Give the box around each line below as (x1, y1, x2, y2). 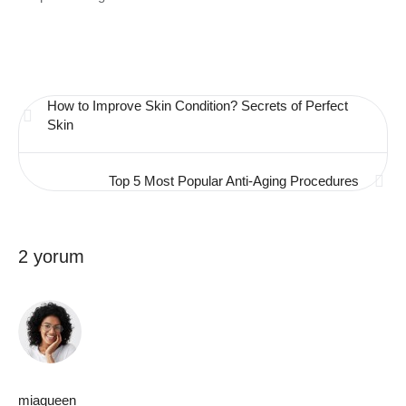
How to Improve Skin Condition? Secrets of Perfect (47, 97, 348, 113)
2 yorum (18, 246, 84, 266)
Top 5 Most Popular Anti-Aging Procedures (109, 172, 359, 188)
